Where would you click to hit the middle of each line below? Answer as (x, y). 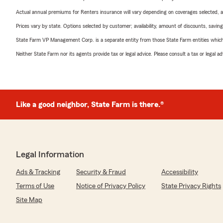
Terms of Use (35, 186)
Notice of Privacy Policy (111, 186)
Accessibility (180, 172)
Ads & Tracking (38, 172)
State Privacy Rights (191, 186)
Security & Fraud (101, 172)
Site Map (29, 200)
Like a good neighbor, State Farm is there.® (90, 105)
